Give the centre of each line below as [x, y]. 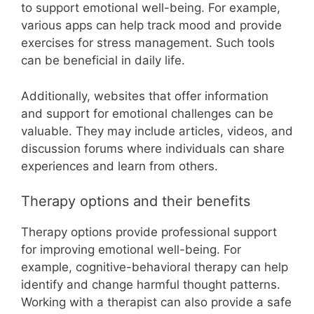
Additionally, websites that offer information [145, 96]
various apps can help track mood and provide [151, 25]
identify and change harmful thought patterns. [151, 285]
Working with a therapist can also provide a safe [156, 302]
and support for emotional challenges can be [147, 113]
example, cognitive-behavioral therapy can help [155, 267]
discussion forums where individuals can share [153, 148]
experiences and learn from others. [120, 166]
